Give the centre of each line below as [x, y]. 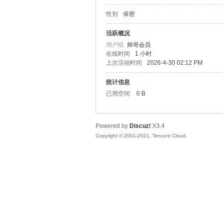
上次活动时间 [124, 63]
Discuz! [140, 126]
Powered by [112, 126]
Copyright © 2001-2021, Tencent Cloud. [141, 136]
